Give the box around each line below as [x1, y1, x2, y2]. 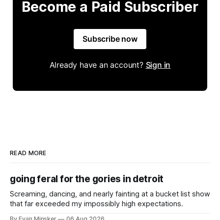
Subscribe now [82, 33, 137, 44]
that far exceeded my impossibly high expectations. [10, 199, 183, 208]
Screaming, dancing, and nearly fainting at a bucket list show [10, 189, 210, 198]
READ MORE [10, 149, 47, 157]
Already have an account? [49, 59, 146, 70]
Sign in [145, 59, 171, 70]
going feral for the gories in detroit [10, 173, 164, 185]
